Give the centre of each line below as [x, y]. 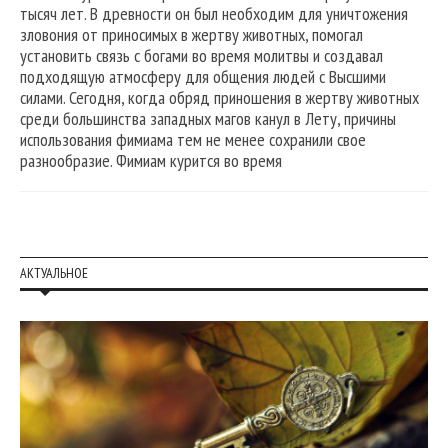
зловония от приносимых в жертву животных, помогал [191, 34]
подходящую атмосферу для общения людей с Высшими [203, 76]
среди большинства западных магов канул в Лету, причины [208, 118]
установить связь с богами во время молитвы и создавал [201, 55]
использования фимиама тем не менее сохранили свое [193, 139]
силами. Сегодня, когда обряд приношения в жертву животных [219, 97]
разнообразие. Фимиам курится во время [151, 160]
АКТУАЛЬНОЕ [54, 272]
